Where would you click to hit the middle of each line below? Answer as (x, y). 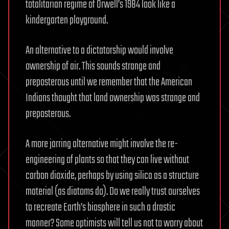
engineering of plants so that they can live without (107, 160)
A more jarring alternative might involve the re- (102, 144)
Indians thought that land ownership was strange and (113, 98)
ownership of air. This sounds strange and (93, 67)
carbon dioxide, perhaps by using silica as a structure (112, 176)
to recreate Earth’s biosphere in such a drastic (100, 208)
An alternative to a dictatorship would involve (99, 51)
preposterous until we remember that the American (109, 83)
